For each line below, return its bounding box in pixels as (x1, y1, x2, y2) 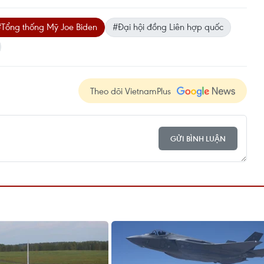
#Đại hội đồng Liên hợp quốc (113, 21, 223, 32)
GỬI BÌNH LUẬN (170, 133, 226, 144)
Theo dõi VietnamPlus (90, 85, 171, 97)
